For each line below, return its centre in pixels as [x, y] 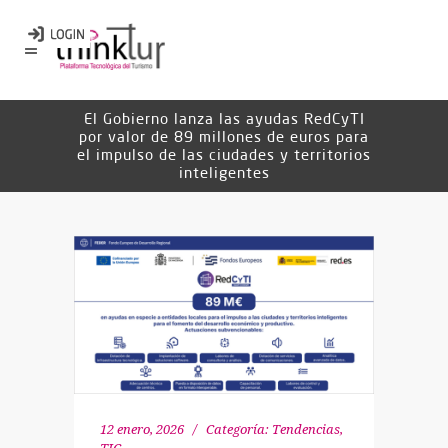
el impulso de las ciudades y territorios [224, 154]
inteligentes [224, 172]
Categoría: [237, 429]
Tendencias [306, 429]
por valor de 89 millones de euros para [224, 136]
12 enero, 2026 [142, 429]
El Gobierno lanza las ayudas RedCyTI [224, 118]
